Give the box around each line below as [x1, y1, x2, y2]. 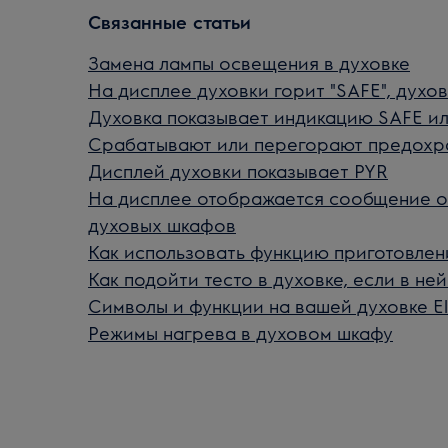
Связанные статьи [88, 10, 251, 33]
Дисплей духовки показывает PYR [88, 159, 388, 182]
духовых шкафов [88, 213, 236, 236]
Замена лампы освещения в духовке [88, 51, 410, 74]
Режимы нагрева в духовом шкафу [88, 321, 393, 344]
